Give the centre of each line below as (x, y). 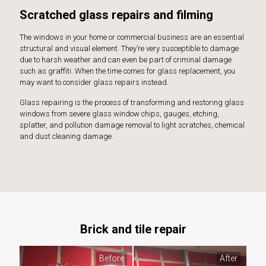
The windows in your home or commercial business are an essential (132, 37)
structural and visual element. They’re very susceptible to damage (129, 49)
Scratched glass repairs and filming (116, 15)
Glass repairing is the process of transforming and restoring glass (132, 103)
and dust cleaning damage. (66, 137)
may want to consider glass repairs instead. (94, 83)
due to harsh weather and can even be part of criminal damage (126, 60)
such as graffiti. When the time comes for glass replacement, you (127, 71)
